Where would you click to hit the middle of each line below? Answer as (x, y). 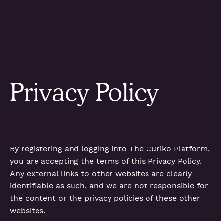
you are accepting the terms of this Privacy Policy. (106, 161)
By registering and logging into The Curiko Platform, (110, 149)
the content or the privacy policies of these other (105, 198)
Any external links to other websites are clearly (101, 173)
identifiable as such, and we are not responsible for (109, 186)
